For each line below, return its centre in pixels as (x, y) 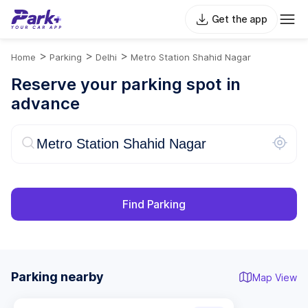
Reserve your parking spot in (126, 84)
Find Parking (154, 204)
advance (45, 103)
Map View (275, 277)
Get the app (239, 19)
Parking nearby (57, 277)
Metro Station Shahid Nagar (191, 57)
